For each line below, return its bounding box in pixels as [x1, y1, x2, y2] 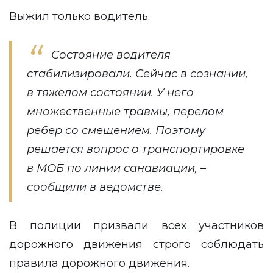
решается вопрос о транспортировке [27, 143, 244, 156]
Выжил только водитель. [9, 10, 153, 23]
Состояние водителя [51, 48, 171, 62]
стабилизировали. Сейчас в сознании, [27, 67, 248, 80]
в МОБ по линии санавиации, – [27, 161, 206, 175]
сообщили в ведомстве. [27, 180, 166, 194]
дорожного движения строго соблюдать [9, 238, 264, 251]
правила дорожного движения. [9, 257, 190, 270]
